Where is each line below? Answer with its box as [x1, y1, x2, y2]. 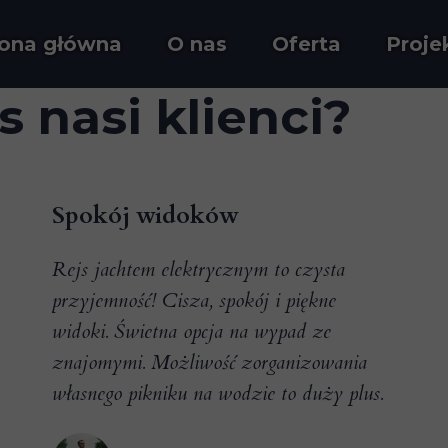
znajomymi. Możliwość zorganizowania [52, 349, 367, 376]
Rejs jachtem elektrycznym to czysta [52, 256, 345, 283]
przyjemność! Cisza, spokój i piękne [52, 287, 336, 314]
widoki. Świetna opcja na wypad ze [52, 318, 331, 345]
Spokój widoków [52, 199, 239, 232]
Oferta [272, 31, 341, 56]
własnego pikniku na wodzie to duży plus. [52, 380, 383, 407]
